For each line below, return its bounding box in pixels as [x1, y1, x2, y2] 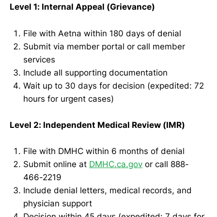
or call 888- [142, 159, 189, 169]
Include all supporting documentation [23, 67, 168, 77]
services [23, 54, 55, 64]
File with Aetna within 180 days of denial [23, 28, 181, 38]
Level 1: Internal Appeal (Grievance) [10, 2, 155, 12]
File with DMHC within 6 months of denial [23, 146, 185, 156]
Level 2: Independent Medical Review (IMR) [10, 120, 185, 130]
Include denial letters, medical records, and [23, 185, 192, 195]
